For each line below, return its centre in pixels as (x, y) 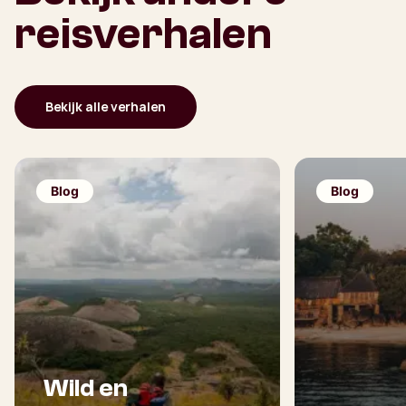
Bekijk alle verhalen (106, 107)
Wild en (86, 388)
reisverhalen (143, 34)
